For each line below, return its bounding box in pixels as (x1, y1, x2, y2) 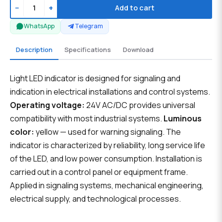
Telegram (74, 22, 103, 31)
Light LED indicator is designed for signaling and (10, 73, 180, 84)
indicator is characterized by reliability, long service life (10, 140, 205, 151)
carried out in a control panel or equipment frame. (10, 166, 188, 178)
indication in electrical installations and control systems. (10, 86, 210, 98)
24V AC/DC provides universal (85, 100, 195, 111)
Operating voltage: (10, 100, 85, 111)
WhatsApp (24, 22, 55, 31)
